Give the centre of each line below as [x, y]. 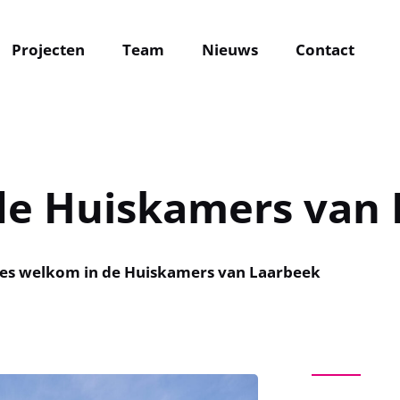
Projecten [49, 50]
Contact [325, 50]
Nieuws [230, 50]
